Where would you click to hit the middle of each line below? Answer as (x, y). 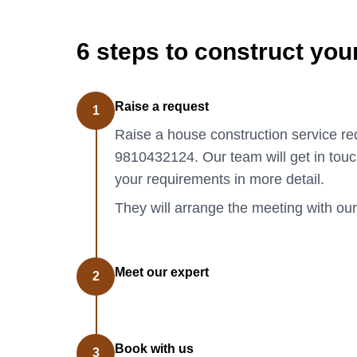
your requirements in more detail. (220, 180)
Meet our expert (162, 273)
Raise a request (162, 107)
